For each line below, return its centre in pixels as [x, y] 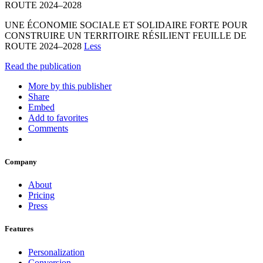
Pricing [41, 195]
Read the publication [43, 66]
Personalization [56, 252]
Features [19, 229]
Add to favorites [58, 117]
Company [21, 162]
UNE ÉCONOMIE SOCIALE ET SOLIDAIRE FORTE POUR [126, 25]
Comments [48, 128]
